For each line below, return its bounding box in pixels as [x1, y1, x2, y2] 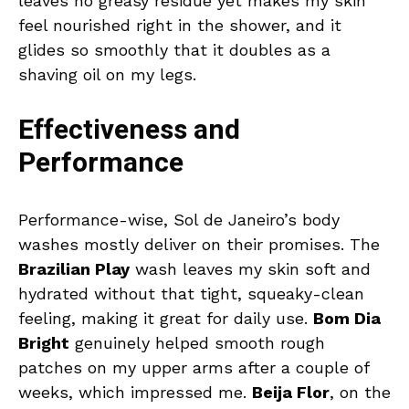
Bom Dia [313, 308, 381, 328]
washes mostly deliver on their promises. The [18, 234, 380, 254]
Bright [18, 332, 69, 352]
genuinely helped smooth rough [69, 332, 325, 352]
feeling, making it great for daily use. [18, 308, 313, 328]
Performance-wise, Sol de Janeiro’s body [18, 209, 340, 229]
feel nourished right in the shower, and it [18, 15, 341, 35]
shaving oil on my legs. [18, 64, 196, 84]
